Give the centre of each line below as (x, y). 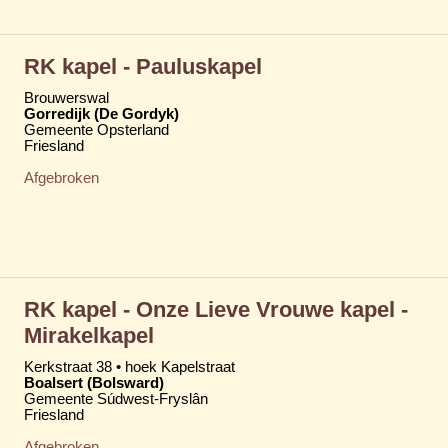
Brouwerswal (66, 97)
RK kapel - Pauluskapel (143, 66)
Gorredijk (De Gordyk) (101, 113)
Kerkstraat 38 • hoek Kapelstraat (129, 366)
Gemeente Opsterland (96, 129)
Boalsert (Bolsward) (94, 382)
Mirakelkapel (89, 335)
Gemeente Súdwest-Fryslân (116, 398)
